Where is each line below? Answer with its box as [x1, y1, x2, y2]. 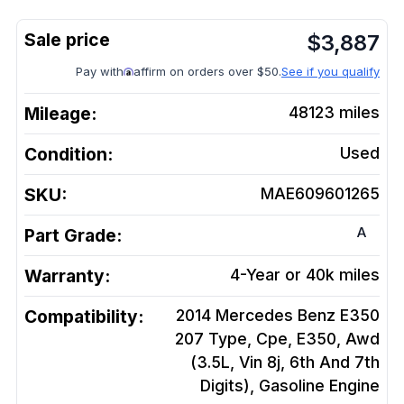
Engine [329, 376, 380, 395]
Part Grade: [24, 225, 122, 246]
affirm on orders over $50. [133, 64, 281, 78]
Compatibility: [24, 306, 143, 327]
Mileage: [24, 103, 96, 124]
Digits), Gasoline [200, 376, 325, 395]
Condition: [24, 143, 113, 165]
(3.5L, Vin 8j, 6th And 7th [190, 353, 380, 372]
